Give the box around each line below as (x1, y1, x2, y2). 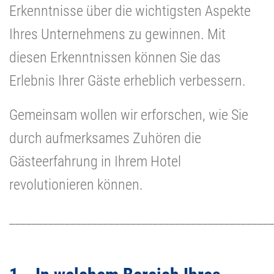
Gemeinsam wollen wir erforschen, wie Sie (9, 106, 248, 124)
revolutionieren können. (9, 176, 143, 193)
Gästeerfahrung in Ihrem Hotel (9, 152, 181, 170)
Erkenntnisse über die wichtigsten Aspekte (9, 2, 251, 20)
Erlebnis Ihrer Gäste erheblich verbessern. (9, 72, 246, 89)
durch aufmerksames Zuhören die (9, 129, 201, 147)
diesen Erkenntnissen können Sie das (9, 48, 221, 66)
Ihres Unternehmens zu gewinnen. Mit (9, 25, 226, 43)
